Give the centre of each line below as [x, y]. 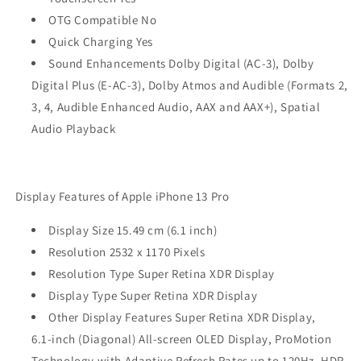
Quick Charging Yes [101, 41]
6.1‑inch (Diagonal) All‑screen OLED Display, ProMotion [182, 339]
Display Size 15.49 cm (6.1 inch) [133, 230]
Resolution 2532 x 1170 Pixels [127, 252]
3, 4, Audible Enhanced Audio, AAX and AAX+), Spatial [176, 107]
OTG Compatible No [103, 20]
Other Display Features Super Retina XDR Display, [182, 317]
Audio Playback [74, 129]
